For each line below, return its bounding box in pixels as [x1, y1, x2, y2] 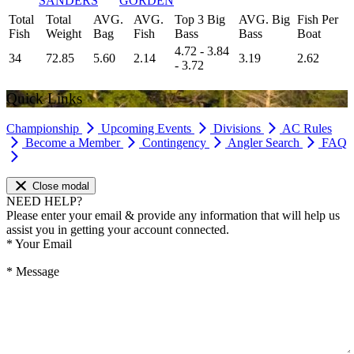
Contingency [142, 136, 209, 150]
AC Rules [282, 122, 332, 136]
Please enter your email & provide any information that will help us [6, 209, 340, 223]
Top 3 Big [175, 12, 225, 26]
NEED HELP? [6, 194, 82, 209]
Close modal [32, 180, 89, 193]
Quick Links [6, 89, 82, 107]
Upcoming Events [101, 122, 194, 136]
